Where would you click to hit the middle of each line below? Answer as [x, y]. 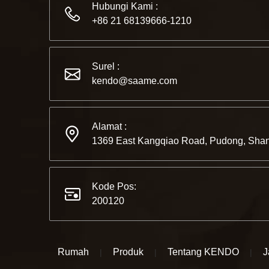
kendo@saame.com [134, 81]
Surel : [106, 67]
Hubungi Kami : [125, 7]
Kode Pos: [114, 187]
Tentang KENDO [203, 252]
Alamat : [109, 127]
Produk [128, 252]
